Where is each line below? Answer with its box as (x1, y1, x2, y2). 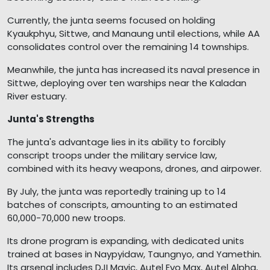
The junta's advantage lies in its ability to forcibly (7, 135, 225, 148)
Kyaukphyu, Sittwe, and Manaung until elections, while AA (7, 27, 260, 40)
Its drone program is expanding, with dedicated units (7, 234, 244, 247)
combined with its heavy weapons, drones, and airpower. (7, 162, 262, 175)
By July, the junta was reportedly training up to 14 (7, 184, 226, 198)
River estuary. (7, 89, 67, 102)
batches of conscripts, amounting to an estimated (7, 198, 237, 211)
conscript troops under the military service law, (7, 148, 217, 162)
